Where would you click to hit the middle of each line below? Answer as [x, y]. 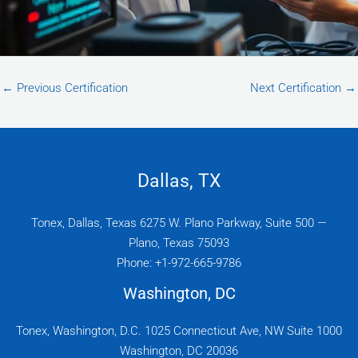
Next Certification [297, 88]
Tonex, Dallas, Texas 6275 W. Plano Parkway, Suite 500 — [179, 223]
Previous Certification [71, 88]
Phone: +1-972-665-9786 [179, 263]
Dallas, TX [179, 181]
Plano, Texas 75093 [179, 243]
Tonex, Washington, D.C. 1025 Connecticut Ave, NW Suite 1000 [179, 330]
